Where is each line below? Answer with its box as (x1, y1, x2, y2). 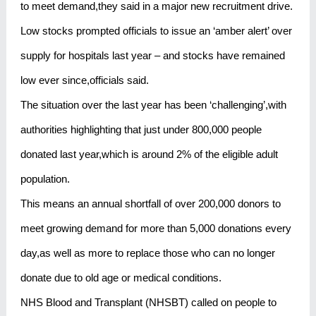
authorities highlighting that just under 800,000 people (20, 123, 262, 136)
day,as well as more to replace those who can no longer (20, 247, 275, 260)
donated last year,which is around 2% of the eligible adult (20, 148, 278, 161)
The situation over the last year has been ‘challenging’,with (20, 99, 286, 111)
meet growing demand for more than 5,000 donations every (20, 222, 291, 235)
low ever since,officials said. (20, 74, 149, 87)
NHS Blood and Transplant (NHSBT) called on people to (20, 296, 276, 309)
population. (20, 173, 70, 186)
